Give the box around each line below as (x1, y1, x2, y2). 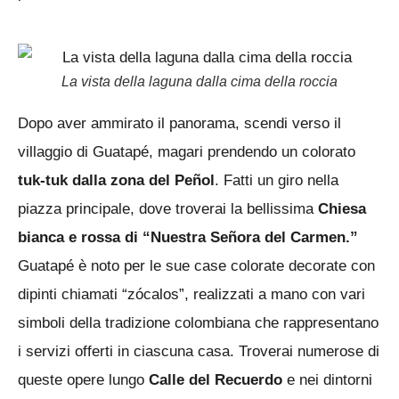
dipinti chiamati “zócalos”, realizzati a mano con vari (18, 285, 365, 303)
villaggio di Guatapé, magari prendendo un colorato (18, 142, 355, 160)
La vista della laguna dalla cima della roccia (61, 73, 338, 89)
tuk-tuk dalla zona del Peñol (18, 171, 215, 189)
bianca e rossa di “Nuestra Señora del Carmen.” (18, 228, 358, 246)
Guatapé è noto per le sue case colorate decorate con (18, 256, 375, 274)
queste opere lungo (18, 370, 149, 388)
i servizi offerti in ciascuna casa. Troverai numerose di (18, 342, 379, 360)
